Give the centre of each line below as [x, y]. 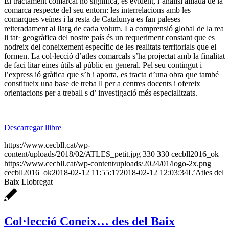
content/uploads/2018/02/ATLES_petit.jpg [72, 154]
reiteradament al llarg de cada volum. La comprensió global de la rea [114, 28]
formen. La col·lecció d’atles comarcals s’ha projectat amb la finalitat [114, 56]
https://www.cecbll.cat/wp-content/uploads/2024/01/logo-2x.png [108, 163]
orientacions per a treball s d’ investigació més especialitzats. [101, 93]
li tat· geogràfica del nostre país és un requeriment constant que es [109, 37]
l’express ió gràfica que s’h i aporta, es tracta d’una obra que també [111, 74]
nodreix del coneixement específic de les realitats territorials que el [110, 47]
